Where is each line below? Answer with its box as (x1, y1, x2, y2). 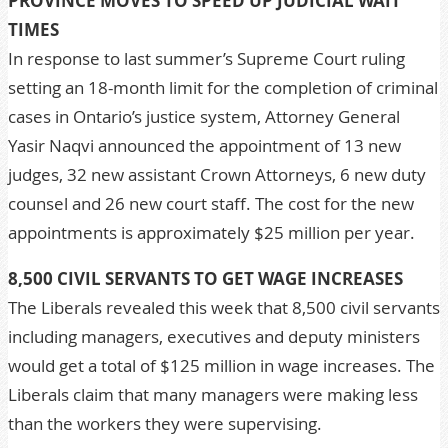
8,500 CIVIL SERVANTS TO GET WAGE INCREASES (8, 267, 403, 290)
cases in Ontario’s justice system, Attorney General (8, 105, 400, 128)
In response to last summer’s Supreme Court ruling (8, 47, 405, 70)
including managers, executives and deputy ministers (8, 325, 420, 348)
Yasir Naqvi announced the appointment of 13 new (8, 134, 401, 157)
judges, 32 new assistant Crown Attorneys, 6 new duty (8, 163, 426, 186)
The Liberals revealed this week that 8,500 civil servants (8, 296, 440, 319)
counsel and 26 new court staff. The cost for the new (8, 192, 414, 215)
